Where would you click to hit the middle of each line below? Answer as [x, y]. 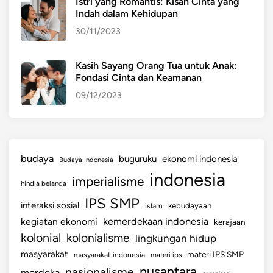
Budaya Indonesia [86, 160]
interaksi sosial [50, 206]
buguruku [138, 159]
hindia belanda [44, 184]
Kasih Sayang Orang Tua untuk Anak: [156, 66]
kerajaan [230, 222]
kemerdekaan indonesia [156, 222]
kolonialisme [98, 238]
